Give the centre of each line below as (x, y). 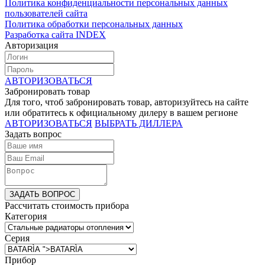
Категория (26, 216)
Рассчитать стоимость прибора (67, 205)
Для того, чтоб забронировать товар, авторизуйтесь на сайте (127, 102)
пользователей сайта (46, 13)
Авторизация (31, 45)
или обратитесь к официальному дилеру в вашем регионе (121, 112)
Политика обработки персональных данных (94, 24)
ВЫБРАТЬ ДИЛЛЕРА (139, 123)
